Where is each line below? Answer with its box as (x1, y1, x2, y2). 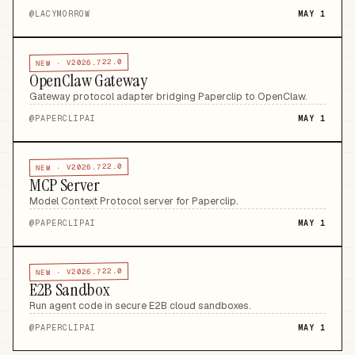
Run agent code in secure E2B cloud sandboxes (29, 299, 249, 312)
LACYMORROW (35, 9, 90, 19)
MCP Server (29, 174, 100, 197)
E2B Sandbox (29, 278, 109, 301)
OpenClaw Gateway (29, 69, 147, 92)
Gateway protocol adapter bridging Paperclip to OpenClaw (29, 90, 305, 103)
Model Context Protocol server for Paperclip (29, 194, 236, 208)
